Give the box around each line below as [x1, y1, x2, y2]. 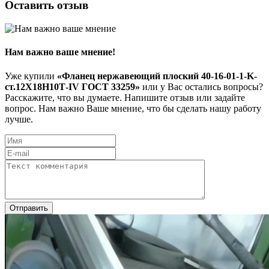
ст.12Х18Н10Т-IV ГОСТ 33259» [5, 81, 140, 92]
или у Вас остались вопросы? [140, 81, 263, 92]
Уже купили [5, 70, 57, 81]
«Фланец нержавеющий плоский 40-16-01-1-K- [57, 70, 257, 81]
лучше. [5, 113, 33, 124]
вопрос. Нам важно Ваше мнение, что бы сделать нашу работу [5, 103, 261, 113]
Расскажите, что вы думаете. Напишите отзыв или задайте [5, 92, 245, 103]
